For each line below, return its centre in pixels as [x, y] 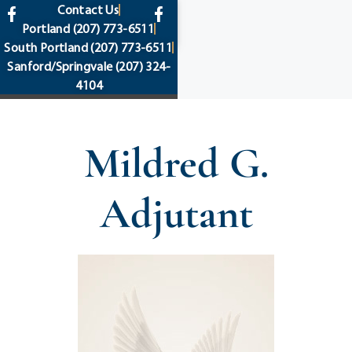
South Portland [46, 47]
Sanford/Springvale [60, 66]
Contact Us [88, 9]
